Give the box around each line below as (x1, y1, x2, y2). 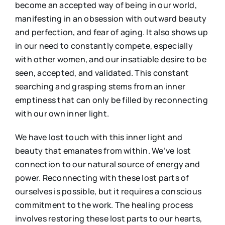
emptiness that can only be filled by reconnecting (15, 94, 208, 105)
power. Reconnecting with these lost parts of (15, 172, 189, 183)
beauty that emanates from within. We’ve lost (15, 145, 191, 156)
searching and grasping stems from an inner (15, 80, 186, 92)
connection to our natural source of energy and (15, 158, 200, 170)
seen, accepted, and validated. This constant (15, 67, 189, 78)
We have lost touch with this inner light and (15, 131, 183, 143)
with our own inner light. (15, 107, 109, 119)
